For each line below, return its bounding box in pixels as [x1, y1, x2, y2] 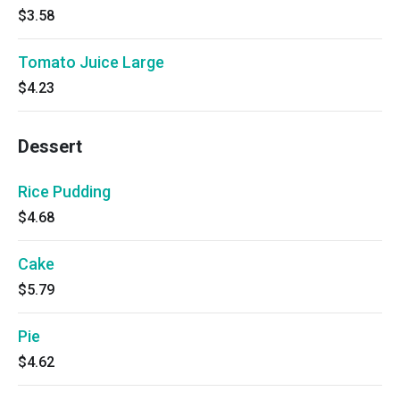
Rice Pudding [18, 182, 111, 201]
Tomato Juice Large [18, 53, 164, 71]
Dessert [18, 136, 82, 157]
